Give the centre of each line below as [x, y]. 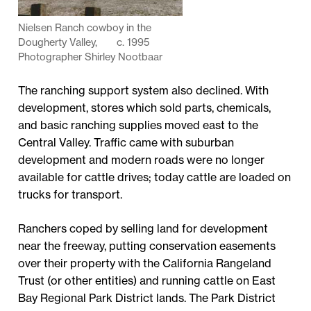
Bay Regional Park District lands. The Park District [147, 297]
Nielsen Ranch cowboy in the [85, 28]
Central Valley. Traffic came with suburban [126, 142]
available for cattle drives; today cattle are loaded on [155, 177]
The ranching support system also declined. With [144, 90]
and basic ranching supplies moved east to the [138, 125]
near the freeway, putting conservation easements [147, 245]
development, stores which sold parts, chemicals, [145, 107]
